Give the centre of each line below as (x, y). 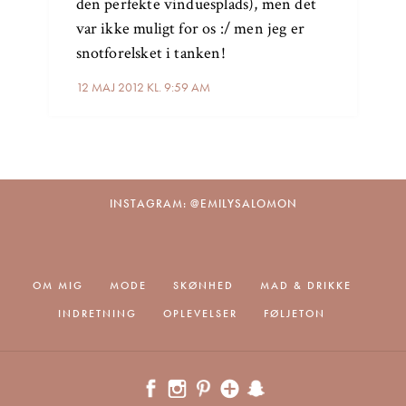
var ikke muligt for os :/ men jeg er (190, 29)
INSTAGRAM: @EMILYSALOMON (203, 204)
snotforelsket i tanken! (150, 53)
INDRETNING (97, 314)
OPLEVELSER (200, 314)
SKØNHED (203, 286)
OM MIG (58, 286)
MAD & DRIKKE (305, 286)
